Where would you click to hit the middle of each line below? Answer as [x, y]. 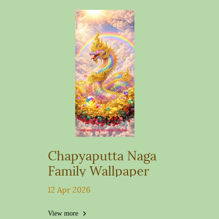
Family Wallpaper [99, 169]
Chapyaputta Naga [102, 154]
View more [64, 213]
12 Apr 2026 [69, 189]
